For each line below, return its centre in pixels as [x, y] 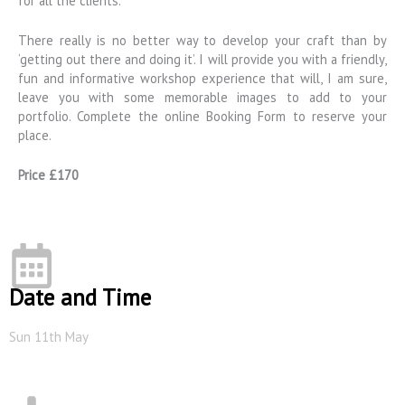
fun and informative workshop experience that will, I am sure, [202, 79]
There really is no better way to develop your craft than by [202, 41]
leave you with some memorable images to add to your [202, 98]
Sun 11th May [49, 336]
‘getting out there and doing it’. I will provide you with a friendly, [202, 60]
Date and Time [80, 297]
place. [35, 136]
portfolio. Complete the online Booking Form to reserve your [202, 117]
